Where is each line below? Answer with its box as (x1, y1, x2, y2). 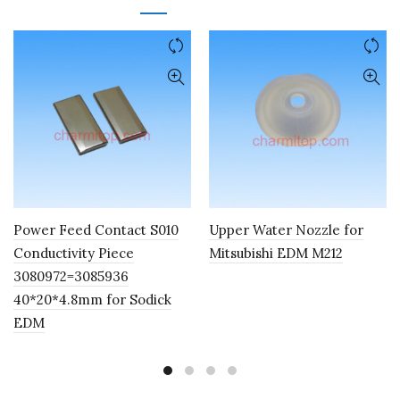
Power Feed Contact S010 (13, 221, 179, 238)
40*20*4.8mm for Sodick (13, 291, 171, 308)
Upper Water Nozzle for (209, 221, 363, 238)
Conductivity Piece (13, 245, 134, 262)
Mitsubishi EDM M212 (209, 245, 343, 262)
